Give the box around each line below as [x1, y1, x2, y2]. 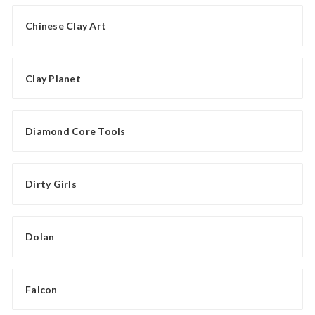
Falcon [25, 283, 58, 296]
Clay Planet [25, 72, 81, 85]
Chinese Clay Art [25, 20, 106, 32]
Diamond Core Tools [25, 125, 126, 138]
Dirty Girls [25, 178, 77, 191]
